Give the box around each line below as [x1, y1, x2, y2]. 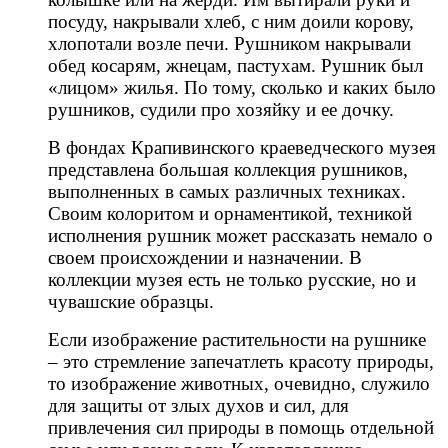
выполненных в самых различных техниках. [48, 180, 406, 202]
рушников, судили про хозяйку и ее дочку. [48, 98, 394, 120]
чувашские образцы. [48, 290, 214, 312]
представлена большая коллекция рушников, [48, 158, 408, 180]
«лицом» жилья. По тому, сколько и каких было [48, 76, 436, 98]
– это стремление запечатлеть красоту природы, [48, 350, 434, 372]
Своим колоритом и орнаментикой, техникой [48, 202, 412, 224]
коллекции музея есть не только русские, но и [48, 268, 416, 290]
